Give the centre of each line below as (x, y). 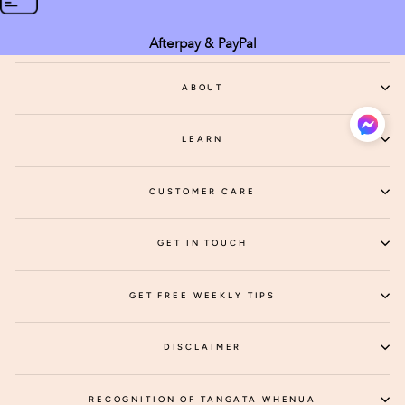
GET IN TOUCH (202, 243)
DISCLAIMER (202, 347)
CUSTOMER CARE (202, 191)
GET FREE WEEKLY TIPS (202, 295)
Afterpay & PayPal (202, 43)
